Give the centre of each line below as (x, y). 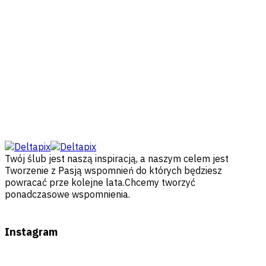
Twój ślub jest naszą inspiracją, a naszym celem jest (117, 159)
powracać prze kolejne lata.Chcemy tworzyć (100, 183)
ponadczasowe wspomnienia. (67, 194)
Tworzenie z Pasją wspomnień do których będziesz (113, 171)
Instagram (31, 232)
